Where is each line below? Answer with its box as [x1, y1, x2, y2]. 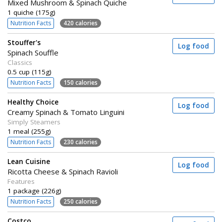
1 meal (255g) [7, 127, 51, 136]
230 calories [63, 137, 98, 146]
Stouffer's [7, 38, 41, 47]
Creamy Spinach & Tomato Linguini [7, 107, 124, 117]
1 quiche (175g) [7, 8, 55, 17]
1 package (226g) [7, 186, 61, 195]
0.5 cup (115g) [7, 67, 52, 76]
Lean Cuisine [7, 157, 50, 166]
